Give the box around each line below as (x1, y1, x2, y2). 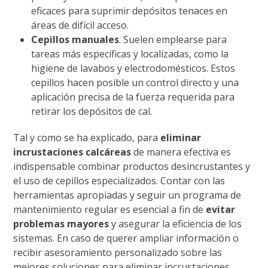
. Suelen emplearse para (119, 33, 227, 47)
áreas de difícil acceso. (31, 19, 129, 32)
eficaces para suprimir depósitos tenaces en (31, 4, 228, 18)
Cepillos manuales (31, 33, 120, 47)
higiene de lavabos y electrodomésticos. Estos (31, 62, 236, 75)
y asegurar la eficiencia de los (109, 217, 242, 231)
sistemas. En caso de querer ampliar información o (13, 232, 239, 245)
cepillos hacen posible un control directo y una (31, 76, 239, 90)
